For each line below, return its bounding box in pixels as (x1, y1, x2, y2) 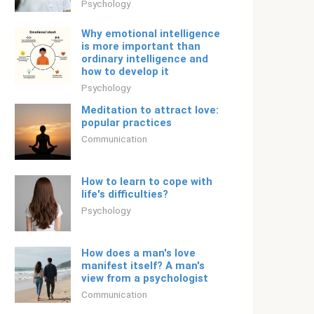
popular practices (81, 116, 172, 129)
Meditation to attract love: (81, 104, 219, 116)
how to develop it (81, 65, 169, 78)
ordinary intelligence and (81, 53, 208, 65)
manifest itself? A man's (81, 259, 205, 272)
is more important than (81, 40, 200, 53)
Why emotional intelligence (81, 27, 220, 40)
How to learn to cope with (81, 175, 212, 188)
